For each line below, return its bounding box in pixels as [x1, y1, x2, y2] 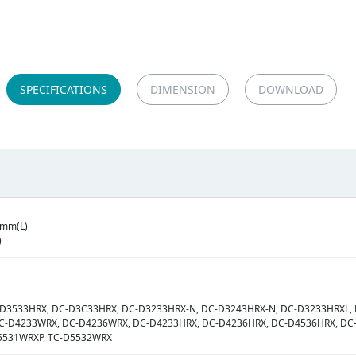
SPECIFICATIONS [20, 81, 107, 97]
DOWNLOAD [258, 81, 323, 97]
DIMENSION [150, 81, 215, 97]
